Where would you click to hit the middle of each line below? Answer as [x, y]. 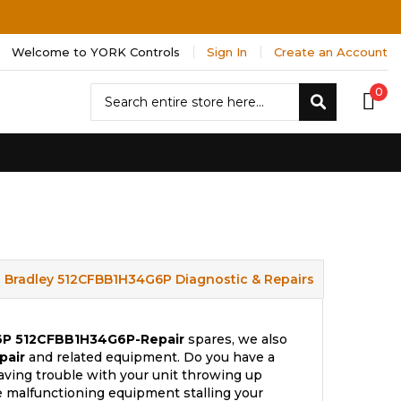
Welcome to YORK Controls [96, 52]
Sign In [227, 52]
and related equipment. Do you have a [150, 357]
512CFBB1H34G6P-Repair [100, 339]
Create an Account [331, 52]
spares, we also [236, 339]
